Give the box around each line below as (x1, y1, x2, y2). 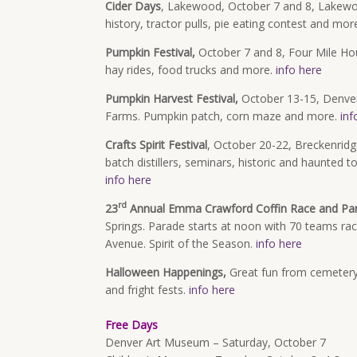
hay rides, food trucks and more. (105, 62, 276, 77)
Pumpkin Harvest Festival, (105, 91, 238, 106)
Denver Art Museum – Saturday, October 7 (105, 335, 326, 350)
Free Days (105, 317, 158, 332)
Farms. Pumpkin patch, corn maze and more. (105, 108, 340, 124)
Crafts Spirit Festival (105, 137, 207, 152)
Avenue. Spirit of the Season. (105, 236, 256, 251)
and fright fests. (105, 282, 189, 297)
